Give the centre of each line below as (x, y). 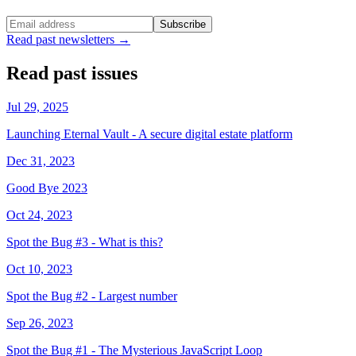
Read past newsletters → (68, 40)
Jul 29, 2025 (37, 107)
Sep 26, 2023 (40, 323)
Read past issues (72, 74)
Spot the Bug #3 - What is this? (85, 242)
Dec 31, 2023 (41, 161)
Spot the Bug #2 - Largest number (92, 296)
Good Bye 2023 (47, 188)
